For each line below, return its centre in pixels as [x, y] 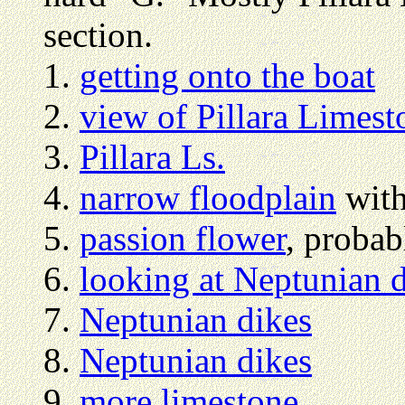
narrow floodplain [208, 198]
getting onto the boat [227, 76]
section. [98, 35]
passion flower [183, 239]
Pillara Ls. [152, 157]
